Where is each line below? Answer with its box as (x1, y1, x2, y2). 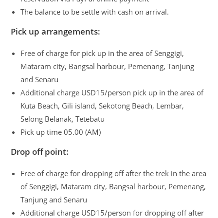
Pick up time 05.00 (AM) (20, 127, 101, 137)
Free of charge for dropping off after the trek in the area (20, 168, 207, 179)
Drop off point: (11, 146, 69, 158)
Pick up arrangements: (11, 26, 101, 37)
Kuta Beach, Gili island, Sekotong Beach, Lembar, (20, 101, 184, 111)
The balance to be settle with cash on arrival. (20, 7, 169, 17)
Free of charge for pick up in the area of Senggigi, (20, 48, 184, 58)
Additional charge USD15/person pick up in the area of (20, 88, 204, 98)
